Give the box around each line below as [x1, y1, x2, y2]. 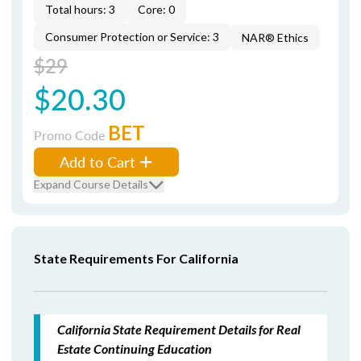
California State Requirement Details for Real [57, 322, 301, 337]
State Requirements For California [34, 251, 239, 266]
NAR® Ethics [242, 31, 309, 44]
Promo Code [34, 126, 108, 144]
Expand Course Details [34, 177, 148, 191]
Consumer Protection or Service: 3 [45, 30, 219, 44]
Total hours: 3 [45, 2, 115, 16]
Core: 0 [138, 2, 175, 16]
